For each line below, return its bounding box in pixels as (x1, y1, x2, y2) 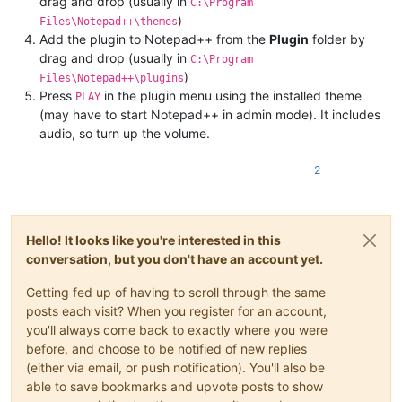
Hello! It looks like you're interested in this (26, 232, 281, 248)
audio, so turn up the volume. (39, 125, 210, 141)
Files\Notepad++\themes (39, 14, 178, 28)
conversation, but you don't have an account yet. (26, 250, 323, 267)
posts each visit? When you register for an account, (26, 302, 327, 319)
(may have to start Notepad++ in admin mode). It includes (39, 106, 380, 122)
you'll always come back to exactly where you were (26, 321, 328, 337)
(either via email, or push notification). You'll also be (26, 359, 325, 375)
